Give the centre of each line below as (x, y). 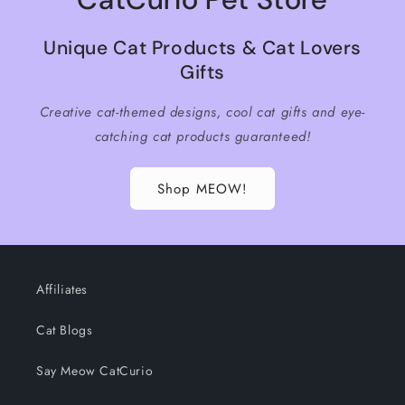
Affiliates (62, 289)
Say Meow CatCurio (95, 371)
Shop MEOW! (202, 188)
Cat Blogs (65, 330)
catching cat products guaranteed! (202, 137)
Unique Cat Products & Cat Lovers (202, 47)
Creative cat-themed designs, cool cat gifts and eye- (202, 112)
